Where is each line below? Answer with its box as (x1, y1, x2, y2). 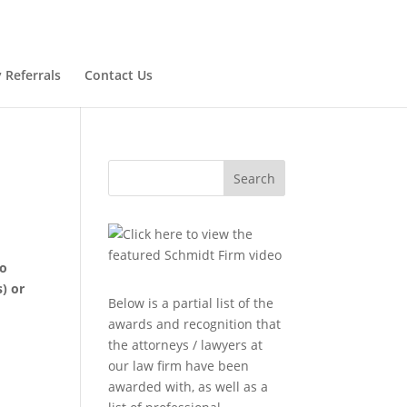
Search (233, 169, 275, 187)
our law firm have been (108, 356, 250, 374)
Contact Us (84, 65, 153, 84)
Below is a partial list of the (108, 293, 274, 312)
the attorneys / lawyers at (108, 335, 263, 353)
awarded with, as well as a (108, 377, 269, 395)
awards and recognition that (108, 314, 282, 333)
